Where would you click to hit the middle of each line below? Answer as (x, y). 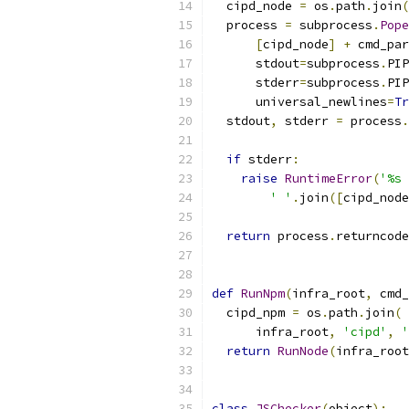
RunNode (303, 351)
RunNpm (263, 294)
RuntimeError (329, 178)
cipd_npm (252, 313)
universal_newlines (299, 102)
